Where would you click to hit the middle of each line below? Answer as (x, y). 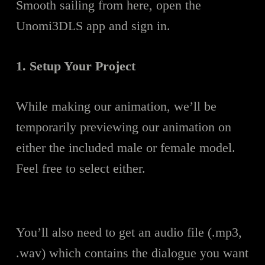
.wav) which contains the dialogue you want (132, 253)
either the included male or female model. (125, 147)
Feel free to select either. (80, 168)
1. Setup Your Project (75, 66)
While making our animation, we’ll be (116, 106)
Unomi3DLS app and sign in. (93, 25)
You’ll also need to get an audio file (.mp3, (129, 232)
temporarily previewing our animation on (123, 127)
